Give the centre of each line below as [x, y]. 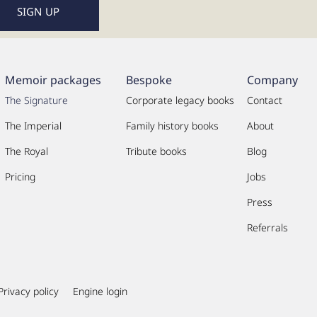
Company [273, 80]
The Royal [27, 151]
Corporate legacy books [180, 100]
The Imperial [34, 125]
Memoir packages [53, 80]
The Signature [37, 100]
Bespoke [149, 80]
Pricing [21, 176]
